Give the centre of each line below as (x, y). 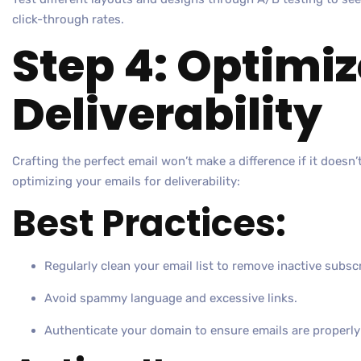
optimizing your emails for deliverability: (126, 182)
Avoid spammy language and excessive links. (171, 299)
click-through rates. (68, 20)
